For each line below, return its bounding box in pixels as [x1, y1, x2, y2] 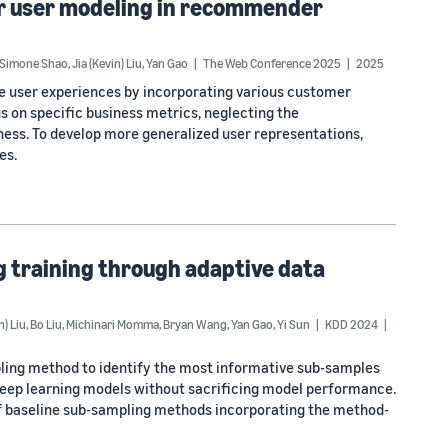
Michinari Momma [66, 316, 159, 332]
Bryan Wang [163, 316, 227, 332]
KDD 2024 [325, 316, 378, 332]
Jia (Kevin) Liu [72, 55, 142, 71]
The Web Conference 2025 [203, 55, 341, 71]
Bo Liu [30, 316, 62, 332]
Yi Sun [277, 316, 310, 332]
